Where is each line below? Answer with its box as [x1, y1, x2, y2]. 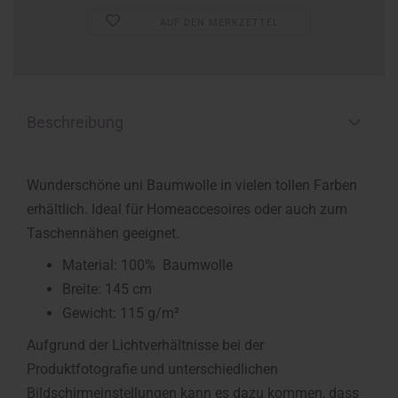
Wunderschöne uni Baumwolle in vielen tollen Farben [27, 177, 357, 194]
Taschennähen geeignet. [27, 225, 179, 242]
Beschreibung [27, 113, 123, 131]
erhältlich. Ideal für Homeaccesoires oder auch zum [27, 201, 347, 218]
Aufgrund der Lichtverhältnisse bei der [27, 337, 264, 354]
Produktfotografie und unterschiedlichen [27, 361, 278, 378]
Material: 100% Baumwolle [62, 257, 233, 274]
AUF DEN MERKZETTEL [160, 17, 280, 28]
